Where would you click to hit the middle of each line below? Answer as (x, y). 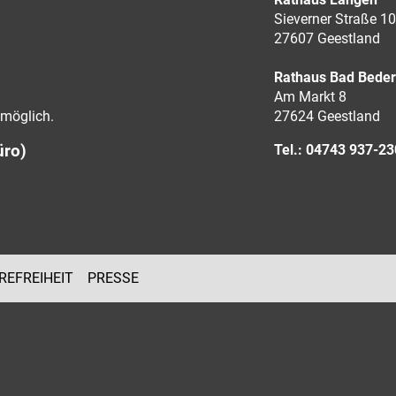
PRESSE (113, 278)
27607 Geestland (327, 38)
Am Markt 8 (310, 97)
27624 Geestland (327, 116)
